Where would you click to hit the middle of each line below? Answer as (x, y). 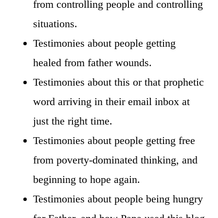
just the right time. (73, 121)
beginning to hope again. (87, 179)
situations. (55, 23)
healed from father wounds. (92, 62)
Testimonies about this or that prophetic (118, 82)
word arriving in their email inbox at (111, 101)
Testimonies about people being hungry (118, 199)
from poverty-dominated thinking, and (115, 160)
